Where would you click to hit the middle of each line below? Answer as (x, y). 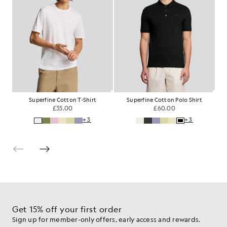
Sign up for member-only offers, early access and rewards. (106, 219)
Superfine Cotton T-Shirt (63, 100)
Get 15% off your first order (67, 209)
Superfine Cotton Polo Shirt (164, 100)
